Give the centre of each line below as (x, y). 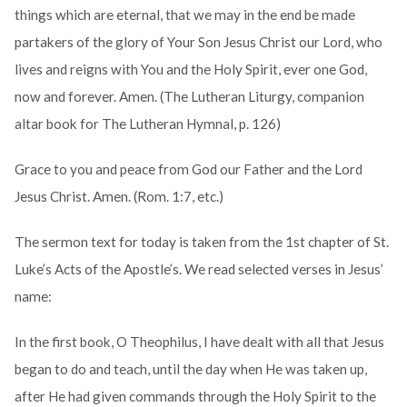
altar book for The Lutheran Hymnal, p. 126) (147, 124)
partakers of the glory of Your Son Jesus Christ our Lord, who (198, 42)
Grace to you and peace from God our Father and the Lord (188, 169)
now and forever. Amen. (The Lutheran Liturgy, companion (189, 97)
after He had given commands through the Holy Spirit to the (195, 397)
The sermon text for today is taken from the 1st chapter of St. (201, 242)
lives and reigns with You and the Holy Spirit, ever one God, (190, 69)
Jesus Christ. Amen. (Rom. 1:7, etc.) (119, 197)
